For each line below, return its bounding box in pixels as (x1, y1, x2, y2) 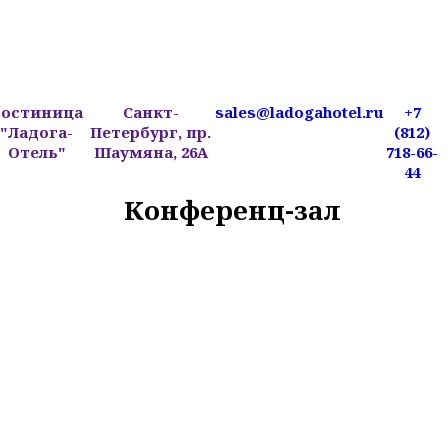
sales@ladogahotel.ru (215, 102, 385, 122)
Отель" (7, 142, 66, 162)
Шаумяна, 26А (93, 142, 208, 162)
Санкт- (122, 102, 179, 122)
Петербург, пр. (90, 122, 212, 142)
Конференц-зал (123, 192, 341, 228)
